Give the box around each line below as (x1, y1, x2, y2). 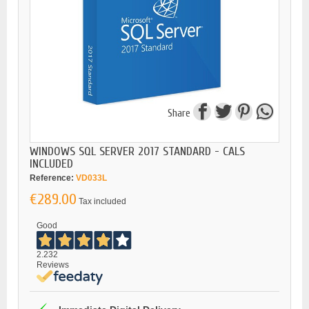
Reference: (30, 172, 74, 183)
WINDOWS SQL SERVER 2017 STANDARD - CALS (30, 143, 245, 159)
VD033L (76, 172, 107, 183)
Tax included (79, 196, 126, 206)
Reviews (37, 259, 69, 270)
